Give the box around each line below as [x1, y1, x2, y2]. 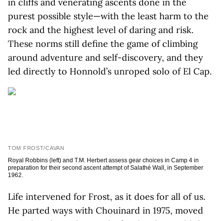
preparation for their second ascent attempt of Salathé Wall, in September [8, 164, 203, 171]
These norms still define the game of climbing [8, 38, 198, 49]
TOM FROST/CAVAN [8, 145, 65, 151]
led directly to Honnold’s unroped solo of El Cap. [8, 66, 212, 77]
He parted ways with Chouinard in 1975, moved [8, 205, 203, 216]
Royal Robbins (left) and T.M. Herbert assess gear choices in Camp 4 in [8, 157, 199, 164]
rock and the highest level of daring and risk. [8, 24, 193, 36]
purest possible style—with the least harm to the [8, 10, 209, 22]
